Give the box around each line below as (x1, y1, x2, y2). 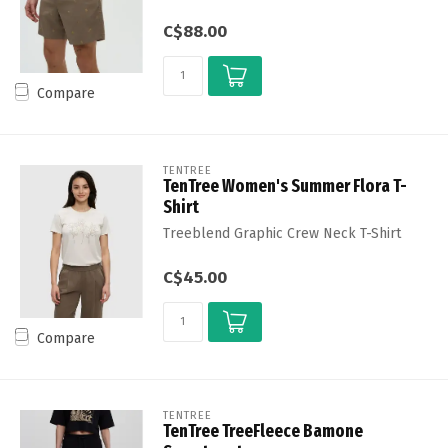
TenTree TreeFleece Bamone (162, 420, 363, 443)
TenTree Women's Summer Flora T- (162, 175, 407, 197)
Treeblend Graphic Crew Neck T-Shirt (162, 225, 401, 242)
